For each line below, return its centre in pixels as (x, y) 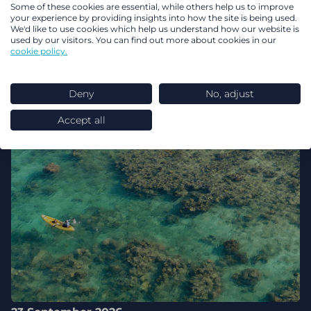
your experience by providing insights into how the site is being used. (154, 17)
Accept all (81, 120)
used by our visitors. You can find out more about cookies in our (143, 40)
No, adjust (230, 93)
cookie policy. (39, 51)
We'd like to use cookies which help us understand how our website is (155, 28)
